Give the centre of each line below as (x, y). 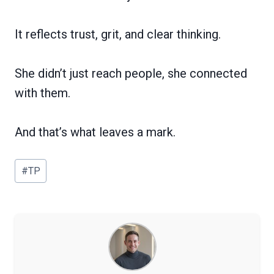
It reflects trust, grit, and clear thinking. (118, 34)
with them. (43, 93)
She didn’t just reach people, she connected (131, 73)
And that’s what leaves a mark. (95, 132)
